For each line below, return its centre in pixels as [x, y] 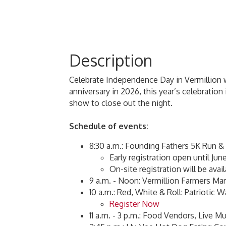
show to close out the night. [121, 103]
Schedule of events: [109, 126]
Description [111, 60]
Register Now [134, 204]
